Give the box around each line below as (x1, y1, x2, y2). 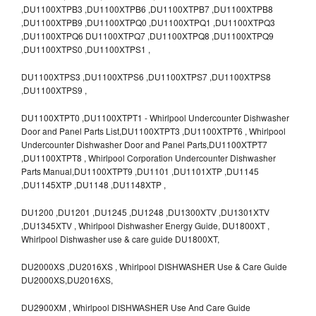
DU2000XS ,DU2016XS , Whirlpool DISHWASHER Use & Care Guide (21, 260, 287, 272)
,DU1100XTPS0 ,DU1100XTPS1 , (21, 42, 150, 55)
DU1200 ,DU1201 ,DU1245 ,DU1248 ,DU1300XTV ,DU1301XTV (21, 205, 269, 218)
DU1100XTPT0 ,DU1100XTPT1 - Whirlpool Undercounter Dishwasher (21, 111, 289, 123)
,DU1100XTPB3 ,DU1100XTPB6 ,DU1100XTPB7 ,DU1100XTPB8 (21, 2, 273, 15)
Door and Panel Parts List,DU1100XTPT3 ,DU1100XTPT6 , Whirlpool (21, 124, 286, 137)
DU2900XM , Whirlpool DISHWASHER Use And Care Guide (21, 300, 250, 313)
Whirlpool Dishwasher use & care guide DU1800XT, (21, 232, 219, 245)
